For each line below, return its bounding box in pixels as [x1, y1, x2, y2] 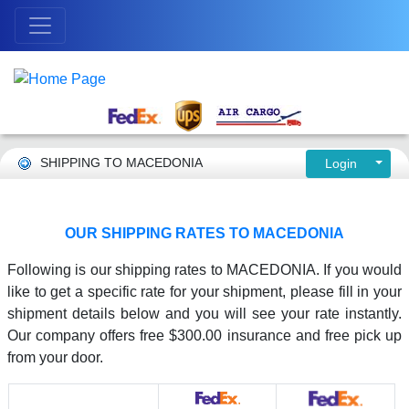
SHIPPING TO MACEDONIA [40, 154, 203, 170]
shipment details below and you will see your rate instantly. [7, 305, 402, 321]
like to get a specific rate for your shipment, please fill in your [7, 283, 402, 299]
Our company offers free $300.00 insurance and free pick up [7, 327, 402, 343]
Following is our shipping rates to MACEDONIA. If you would [7, 261, 402, 278]
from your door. [7, 349, 103, 365]
